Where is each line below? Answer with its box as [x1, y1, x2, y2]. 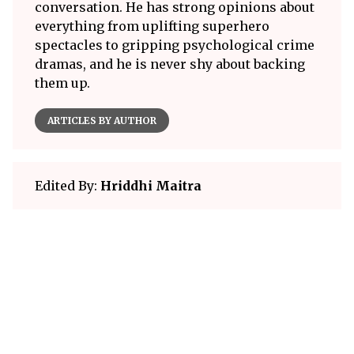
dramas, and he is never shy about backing [35, 56, 305, 73]
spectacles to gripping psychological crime [35, 37, 314, 54]
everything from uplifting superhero [35, 18, 269, 35]
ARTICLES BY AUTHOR [47, 115, 156, 127]
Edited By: [35, 178, 100, 194]
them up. [35, 75, 90, 92]
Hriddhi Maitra [100, 178, 201, 194]
